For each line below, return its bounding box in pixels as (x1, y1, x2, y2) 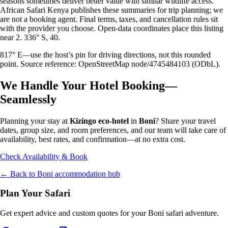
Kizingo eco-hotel (70, 116, 129, 125)
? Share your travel (155, 116, 216, 125)
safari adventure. (164, 209, 219, 218)
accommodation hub (53, 169, 120, 178)
